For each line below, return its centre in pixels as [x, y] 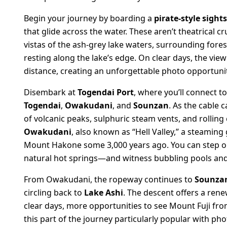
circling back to [54, 192]
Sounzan [151, 105]
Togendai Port [106, 92]
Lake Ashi [104, 192]
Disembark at [51, 92]
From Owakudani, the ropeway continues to [109, 179]
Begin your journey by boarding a [89, 18]
